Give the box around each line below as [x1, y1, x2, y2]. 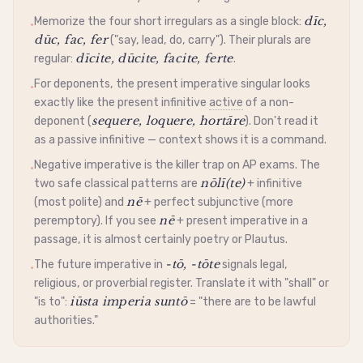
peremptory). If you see [34, 214, 160, 228]
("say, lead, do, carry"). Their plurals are [108, 32, 312, 47]
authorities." [34, 314, 99, 328]
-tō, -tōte [165, 257, 220, 272]
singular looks [238, 77, 311, 92]
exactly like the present [34, 96, 162, 110]
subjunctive [198, 195, 260, 210]
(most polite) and [34, 195, 127, 210]
